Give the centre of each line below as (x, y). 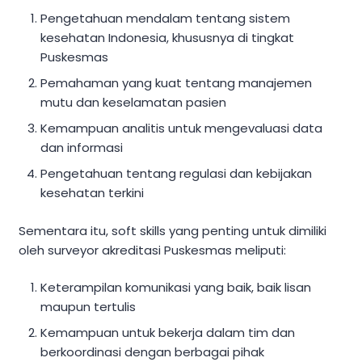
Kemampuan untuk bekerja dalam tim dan (168, 333)
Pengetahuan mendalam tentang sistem (166, 19)
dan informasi (82, 148)
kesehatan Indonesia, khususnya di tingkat (168, 38)
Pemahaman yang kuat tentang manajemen (177, 83)
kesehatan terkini (93, 193)
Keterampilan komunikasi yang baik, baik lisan (176, 288)
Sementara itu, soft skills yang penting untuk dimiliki (173, 230)
